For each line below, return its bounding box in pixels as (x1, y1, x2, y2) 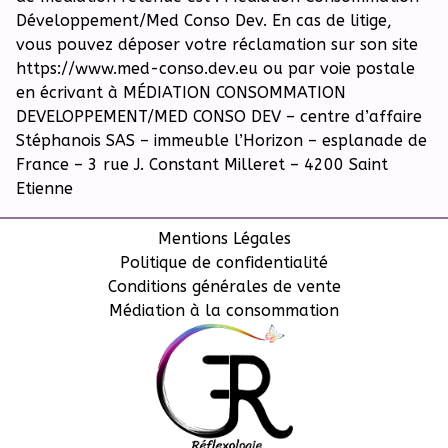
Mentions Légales (157, 229, 291, 248)
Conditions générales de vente (107, 277, 341, 296)
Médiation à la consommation (109, 301, 339, 320)
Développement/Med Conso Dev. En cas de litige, (16, 11, 392, 30)
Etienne (16, 179, 73, 198)
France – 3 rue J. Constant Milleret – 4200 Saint (16, 155, 388, 174)
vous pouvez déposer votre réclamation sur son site (16, 35, 418, 54)
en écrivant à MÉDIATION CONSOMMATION (16, 83, 346, 102)
